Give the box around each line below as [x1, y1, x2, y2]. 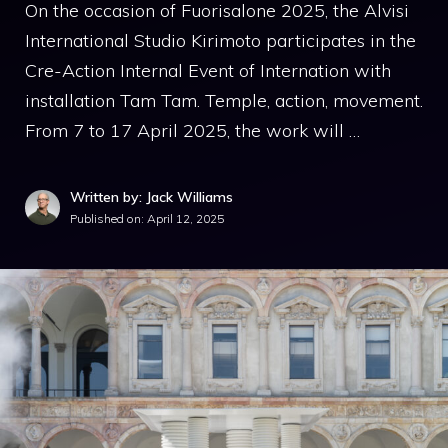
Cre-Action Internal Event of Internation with [25, 59, 391, 82]
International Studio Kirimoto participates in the [25, 29, 416, 52]
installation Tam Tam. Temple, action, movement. [25, 89, 423, 112]
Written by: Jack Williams [70, 188, 233, 206]
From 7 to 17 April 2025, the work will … [25, 119, 360, 142]
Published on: [70, 211, 147, 226]
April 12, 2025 [147, 211, 224, 226]
